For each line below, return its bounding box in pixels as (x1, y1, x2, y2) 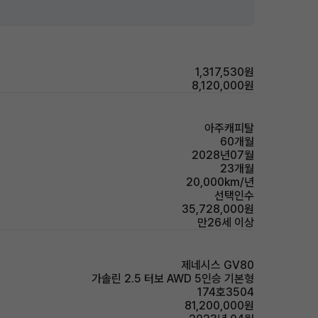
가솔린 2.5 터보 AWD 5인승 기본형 (92, 272, 254, 285)
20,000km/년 (186, 175, 254, 189)
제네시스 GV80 (181, 258, 254, 272)
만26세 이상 (197, 216, 254, 229)
